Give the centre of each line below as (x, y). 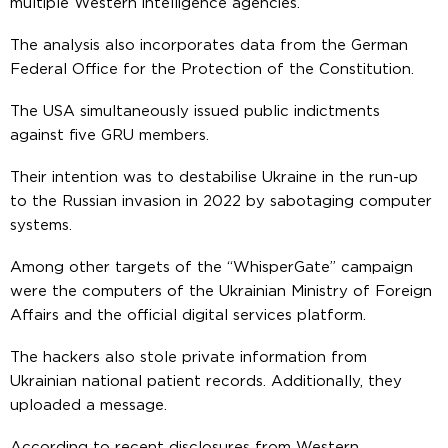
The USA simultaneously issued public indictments (195, 111)
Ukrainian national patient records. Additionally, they (206, 381)
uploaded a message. (88, 405)
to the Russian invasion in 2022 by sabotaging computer (221, 201)
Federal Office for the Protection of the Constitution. (212, 69)
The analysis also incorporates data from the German (209, 45)
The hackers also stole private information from (188, 357)
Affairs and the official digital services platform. (188, 315)
